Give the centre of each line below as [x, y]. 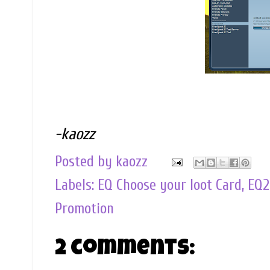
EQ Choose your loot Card [170, 185]
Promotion [84, 209]
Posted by [85, 162]
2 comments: [125, 250]
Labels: [76, 185]
